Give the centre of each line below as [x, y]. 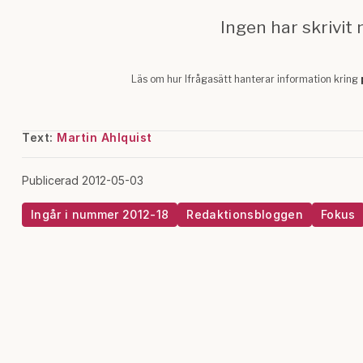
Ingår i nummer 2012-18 [100, 214]
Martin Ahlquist [105, 137]
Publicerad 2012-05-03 [83, 180]
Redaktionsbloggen [245, 214]
